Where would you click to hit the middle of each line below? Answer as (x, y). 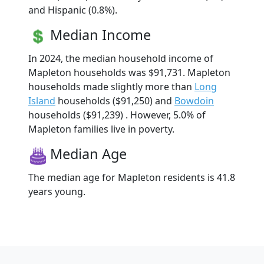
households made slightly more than (111, 86)
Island (42, 100)
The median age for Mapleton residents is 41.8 (132, 177)
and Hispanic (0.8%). (73, 10)
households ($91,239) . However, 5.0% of (117, 115)
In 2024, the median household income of (121, 58)
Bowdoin (194, 100)
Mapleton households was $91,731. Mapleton (129, 72)
